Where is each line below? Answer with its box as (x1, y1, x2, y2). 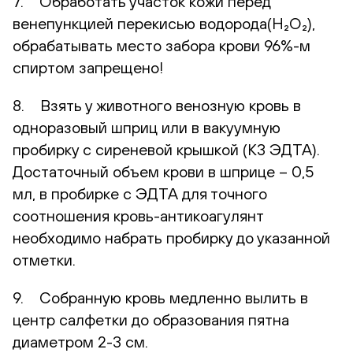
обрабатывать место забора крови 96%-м (13, 35, 310, 54)
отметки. (13, 250, 76, 269)
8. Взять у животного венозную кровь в (13, 95, 301, 114)
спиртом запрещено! (13, 58, 163, 76)
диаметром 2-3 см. (13, 332, 148, 351)
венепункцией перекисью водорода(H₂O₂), (13, 13, 315, 32)
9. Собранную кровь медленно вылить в (13, 288, 308, 307)
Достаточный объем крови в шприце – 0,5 (13, 162, 314, 180)
